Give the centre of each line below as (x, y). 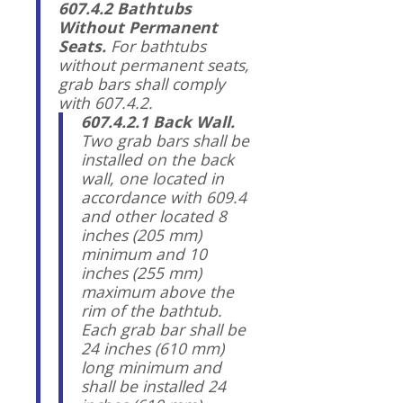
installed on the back (157, 159)
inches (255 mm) (141, 272)
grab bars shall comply (142, 83)
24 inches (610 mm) (152, 348)
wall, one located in (152, 178)
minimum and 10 (144, 253)
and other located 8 (154, 215)
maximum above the (157, 291)
